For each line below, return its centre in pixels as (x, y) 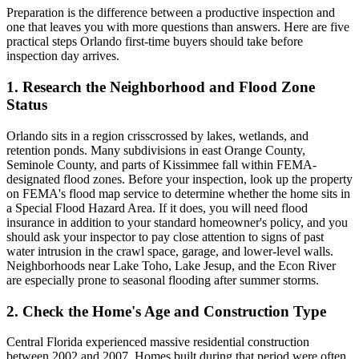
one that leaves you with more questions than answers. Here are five (178, 27)
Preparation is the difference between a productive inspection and (171, 13)
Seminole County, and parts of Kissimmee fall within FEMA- (161, 164)
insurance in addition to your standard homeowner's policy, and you (177, 222)
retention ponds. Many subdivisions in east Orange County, (156, 150)
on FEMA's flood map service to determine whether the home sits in (178, 193)
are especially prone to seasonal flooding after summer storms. (163, 280)
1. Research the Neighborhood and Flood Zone (161, 87)
